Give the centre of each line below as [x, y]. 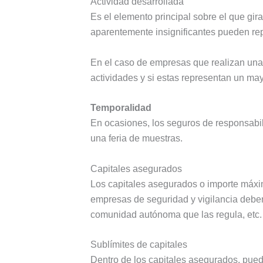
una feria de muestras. [136, 139]
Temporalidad [121, 108]
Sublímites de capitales [139, 245]
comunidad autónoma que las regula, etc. [176, 214]
